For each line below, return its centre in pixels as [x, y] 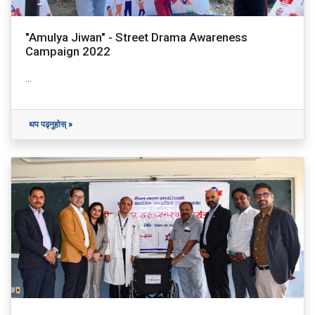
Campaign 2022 [68, 52]
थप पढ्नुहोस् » [50, 125]
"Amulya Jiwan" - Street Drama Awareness [136, 38]
